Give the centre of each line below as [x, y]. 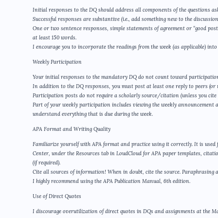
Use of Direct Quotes [57, 196]
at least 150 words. [54, 38]
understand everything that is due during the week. [93, 114]
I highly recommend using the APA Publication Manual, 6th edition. [111, 181]
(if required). [46, 163]
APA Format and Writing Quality [72, 129]
